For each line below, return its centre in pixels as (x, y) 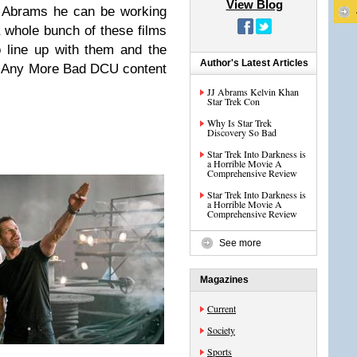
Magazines (224, 280)
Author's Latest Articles (254, 63)
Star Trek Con (233, 101)
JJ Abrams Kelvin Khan (253, 92)
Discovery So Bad (242, 132)
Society (221, 330)
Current (222, 308)
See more (240, 243)
